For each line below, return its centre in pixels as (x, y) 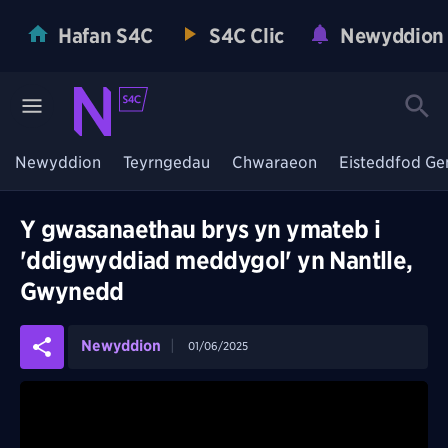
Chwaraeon (274, 162)
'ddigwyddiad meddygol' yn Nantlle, (216, 260)
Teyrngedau (166, 162)
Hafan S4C (105, 36)
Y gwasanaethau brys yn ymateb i (200, 229)
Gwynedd (72, 291)
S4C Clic (246, 36)
